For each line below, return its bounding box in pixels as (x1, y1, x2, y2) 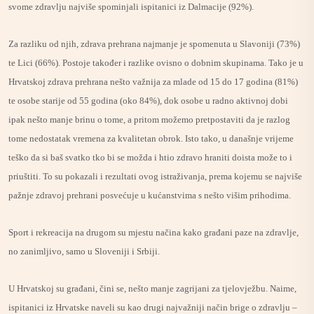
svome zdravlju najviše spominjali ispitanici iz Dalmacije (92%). (8, 1, 254, 12)
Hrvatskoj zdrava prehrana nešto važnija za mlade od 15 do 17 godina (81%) (8, 76, 298, 87)
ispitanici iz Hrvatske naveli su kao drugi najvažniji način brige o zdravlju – (8, 302, 297, 313)
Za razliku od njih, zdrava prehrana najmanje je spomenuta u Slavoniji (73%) (8, 39, 300, 49)
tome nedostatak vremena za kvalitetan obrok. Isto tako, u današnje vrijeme (8, 133, 294, 144)
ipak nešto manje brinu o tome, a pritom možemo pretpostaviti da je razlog (8, 114, 290, 125)
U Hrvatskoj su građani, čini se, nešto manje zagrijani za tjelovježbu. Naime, (8, 283, 296, 294)
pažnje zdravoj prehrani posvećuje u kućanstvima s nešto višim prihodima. (8, 190, 291, 200)
